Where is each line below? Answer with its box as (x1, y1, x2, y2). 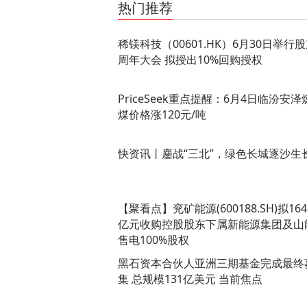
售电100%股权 (118, 232, 189, 247)
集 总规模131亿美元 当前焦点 (118, 271, 262, 286)
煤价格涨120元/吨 (118, 106, 206, 122)
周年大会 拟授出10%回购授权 (118, 51, 262, 67)
